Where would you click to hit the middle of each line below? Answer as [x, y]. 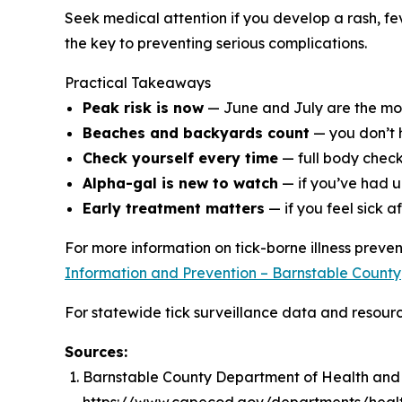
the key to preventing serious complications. [216, 43]
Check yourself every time [180, 158]
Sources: [96, 352]
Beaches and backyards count [196, 133]
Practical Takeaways [138, 83]
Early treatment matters [174, 208]
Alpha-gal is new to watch [180, 183]
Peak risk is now [143, 108]
